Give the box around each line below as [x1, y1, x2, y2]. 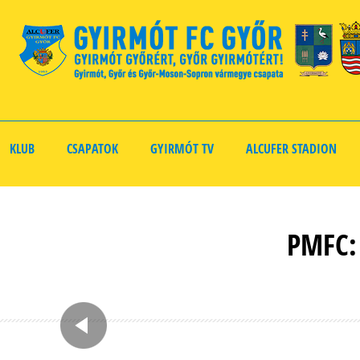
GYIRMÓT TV [150, 140, 214, 157]
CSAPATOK [67, 140, 118, 157]
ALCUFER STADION [246, 140, 337, 157]
